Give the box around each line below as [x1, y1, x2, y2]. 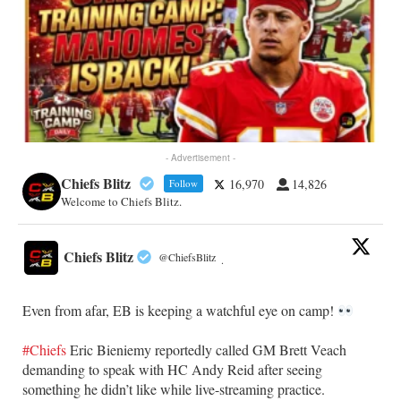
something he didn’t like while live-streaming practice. [22, 380, 325, 399]
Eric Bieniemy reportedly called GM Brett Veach [66, 340, 346, 360]
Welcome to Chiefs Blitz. [60, 193, 182, 210]
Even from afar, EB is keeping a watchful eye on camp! [22, 301, 337, 320]
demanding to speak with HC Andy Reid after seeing [22, 360, 322, 380]
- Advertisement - [166, 150, 235, 164]
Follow [168, 176, 198, 191]
